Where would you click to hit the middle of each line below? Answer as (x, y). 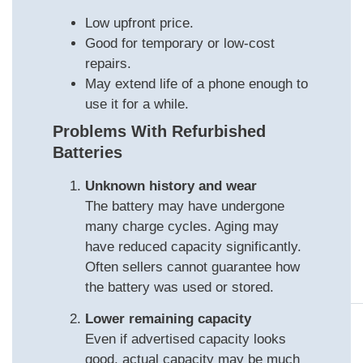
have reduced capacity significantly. (193, 246)
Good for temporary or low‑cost (180, 43)
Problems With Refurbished (159, 131)
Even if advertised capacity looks (186, 340)
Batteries (88, 152)
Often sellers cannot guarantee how (192, 267)
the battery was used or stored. (179, 287)
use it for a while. (137, 104)
